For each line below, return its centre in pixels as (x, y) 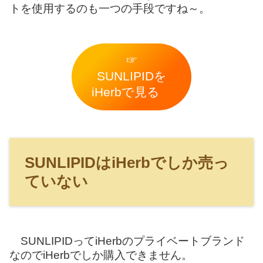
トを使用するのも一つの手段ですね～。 (110, 8)
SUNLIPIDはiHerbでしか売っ (127, 163)
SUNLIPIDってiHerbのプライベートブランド (127, 241)
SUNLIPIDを (131, 77)
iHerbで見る (131, 92)
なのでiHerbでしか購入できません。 (101, 255)
